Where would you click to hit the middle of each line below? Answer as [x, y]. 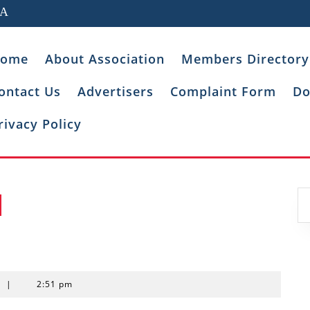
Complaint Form [223, 91]
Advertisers [116, 91]
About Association [105, 59]
